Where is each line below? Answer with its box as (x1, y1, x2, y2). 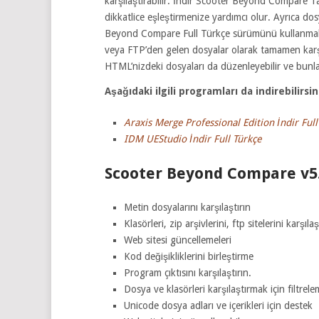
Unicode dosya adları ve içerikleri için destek (123, 299, 313, 311)
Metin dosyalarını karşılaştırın (123, 201, 251, 213)
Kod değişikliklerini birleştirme (123, 250, 253, 262)
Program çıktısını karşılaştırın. (123, 266, 251, 278)
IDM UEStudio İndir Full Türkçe (123, 133, 261, 145)
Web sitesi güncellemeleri (123, 234, 231, 246)
